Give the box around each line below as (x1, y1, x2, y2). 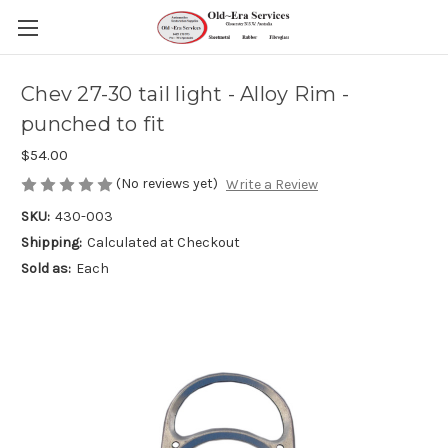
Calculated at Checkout (86, 234, 240, 252)
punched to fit (21, 112, 166, 137)
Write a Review (225, 176, 318, 194)
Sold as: (21, 260, 71, 278)
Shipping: (21, 234, 82, 252)
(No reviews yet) (116, 175, 218, 192)
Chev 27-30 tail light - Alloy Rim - (21, 82, 349, 107)
